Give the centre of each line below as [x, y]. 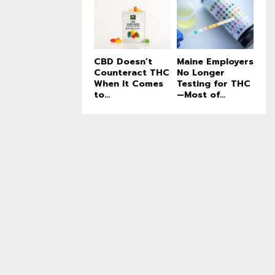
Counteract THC [132, 73]
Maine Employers [215, 62]
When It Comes [129, 84]
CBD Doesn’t [123, 62]
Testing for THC [214, 84]
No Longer [201, 73]
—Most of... [201, 95]
